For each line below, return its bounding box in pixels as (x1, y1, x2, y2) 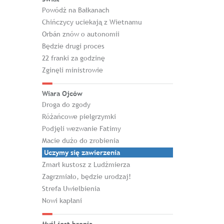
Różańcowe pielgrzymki (41, 112, 116, 121)
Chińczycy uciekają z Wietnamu (41, 17, 142, 26)
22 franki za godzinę (41, 53, 105, 62)
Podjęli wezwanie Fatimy (41, 124, 121, 133)
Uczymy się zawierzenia (43, 148, 120, 157)
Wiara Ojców (41, 89, 82, 98)
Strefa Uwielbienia (41, 184, 100, 193)
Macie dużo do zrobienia (41, 136, 119, 145)
